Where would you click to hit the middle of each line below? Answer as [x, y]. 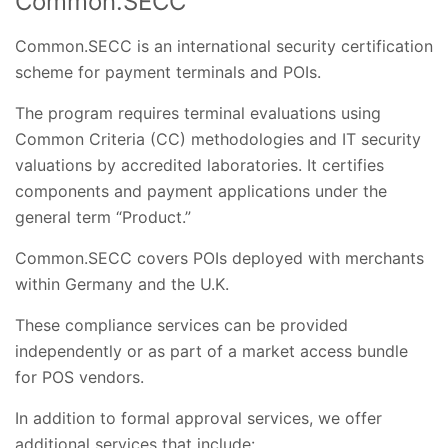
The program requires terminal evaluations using [198, 112]
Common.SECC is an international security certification [224, 45]
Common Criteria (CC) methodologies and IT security [218, 138]
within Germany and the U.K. [124, 283]
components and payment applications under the [201, 190]
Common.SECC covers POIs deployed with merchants [219, 257]
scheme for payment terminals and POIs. [168, 71]
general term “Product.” [103, 216]
